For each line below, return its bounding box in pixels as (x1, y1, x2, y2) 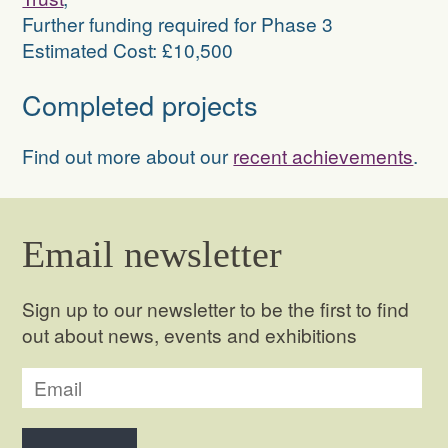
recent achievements (233, 142, 414, 170)
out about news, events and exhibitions (22, 320, 358, 348)
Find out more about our (22, 142, 234, 170)
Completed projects (22, 84, 259, 124)
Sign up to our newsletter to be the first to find (22, 294, 410, 322)
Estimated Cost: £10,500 (22, 36, 234, 64)
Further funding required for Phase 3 (22, 10, 334, 38)
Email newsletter (22, 233, 283, 276)
